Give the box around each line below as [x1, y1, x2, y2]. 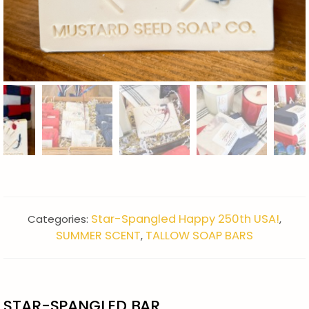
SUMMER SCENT [56, 227, 141, 243]
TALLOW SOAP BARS [146, 227, 253, 243]
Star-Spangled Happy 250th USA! [91, 210, 279, 227]
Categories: [28, 211, 91, 226]
